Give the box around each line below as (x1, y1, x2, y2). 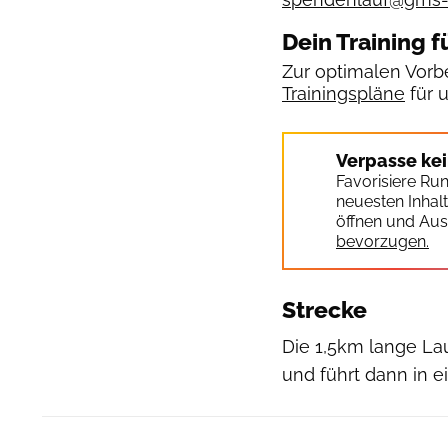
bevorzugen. (336, 231, 429, 251)
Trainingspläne (282, 82, 405, 104)
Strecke (282, 296, 367, 323)
